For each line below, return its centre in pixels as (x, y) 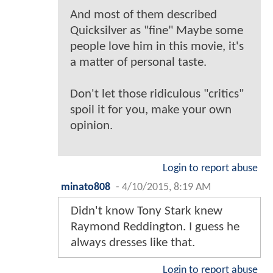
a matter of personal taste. (138, 63)
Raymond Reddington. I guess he (155, 227)
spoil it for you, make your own (151, 110)
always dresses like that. (133, 243)
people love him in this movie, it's (157, 47)
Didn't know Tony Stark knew (147, 211)
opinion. (91, 126)
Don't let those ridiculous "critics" (157, 94)
